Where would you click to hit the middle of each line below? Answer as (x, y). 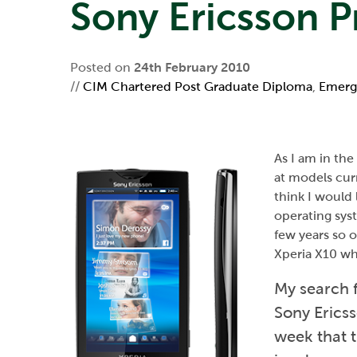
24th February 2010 (192, 67)
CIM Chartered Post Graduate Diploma (198, 86)
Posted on (102, 67)
